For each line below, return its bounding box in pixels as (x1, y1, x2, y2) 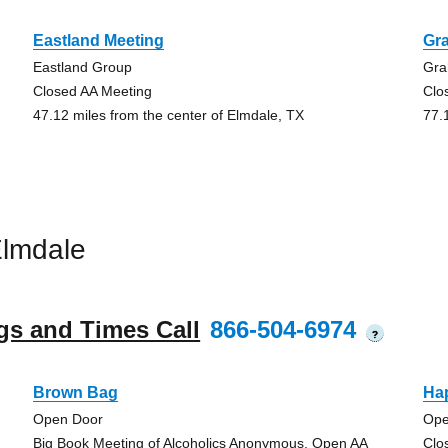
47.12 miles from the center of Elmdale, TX (32, 107, 304, 123)
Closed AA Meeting (32, 83, 152, 99)
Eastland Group (32, 59, 132, 75)
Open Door (32, 411, 103, 427)
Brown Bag (32, 384, 118, 401)
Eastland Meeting (32, 32, 164, 49)
